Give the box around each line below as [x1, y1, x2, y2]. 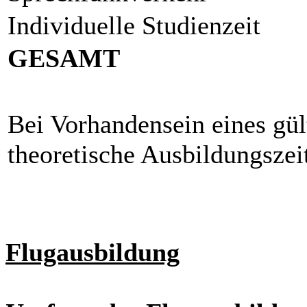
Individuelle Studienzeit [8, 10, 260, 40]
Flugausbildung [5, 237, 180, 267]
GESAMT [8, 43, 120, 73]
